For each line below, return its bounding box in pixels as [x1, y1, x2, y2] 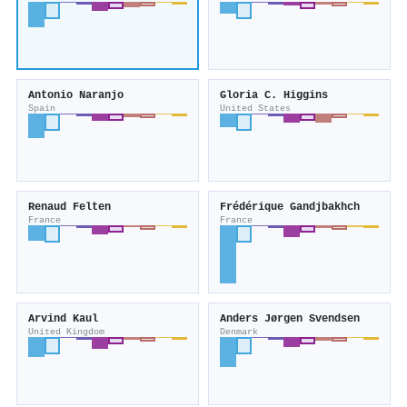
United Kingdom [28, 326, 104, 338]
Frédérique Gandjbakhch [220, 201, 360, 214]
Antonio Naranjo [28, 89, 124, 103]
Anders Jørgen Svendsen [220, 313, 360, 326]
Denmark [220, 326, 258, 338]
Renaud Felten [28, 201, 111, 214]
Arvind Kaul [28, 313, 98, 326]
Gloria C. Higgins [220, 89, 328, 103]
